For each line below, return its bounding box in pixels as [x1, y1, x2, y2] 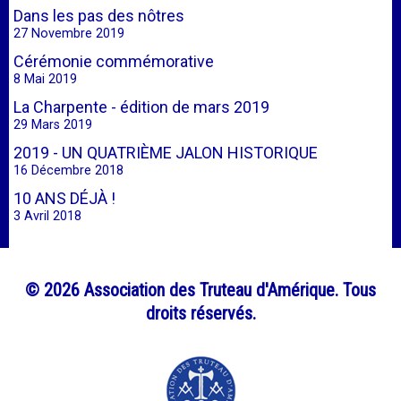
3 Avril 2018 [13, 209, 81, 224]
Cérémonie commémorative [13, 52, 214, 71]
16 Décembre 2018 [13, 163, 124, 178]
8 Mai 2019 [13, 72, 77, 87]
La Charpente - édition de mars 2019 [13, 98, 269, 116]
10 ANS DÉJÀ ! [13, 189, 115, 208]
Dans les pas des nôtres [13, 6, 184, 25]
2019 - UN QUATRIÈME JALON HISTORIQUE [13, 143, 318, 162]
